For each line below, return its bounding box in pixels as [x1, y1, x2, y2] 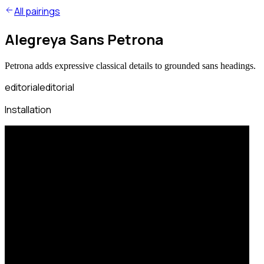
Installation [5, 103, 51, 116]
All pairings [14, 5, 60, 18]
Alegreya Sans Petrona [5, 29, 164, 49]
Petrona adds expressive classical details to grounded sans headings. [5, 60, 256, 71]
